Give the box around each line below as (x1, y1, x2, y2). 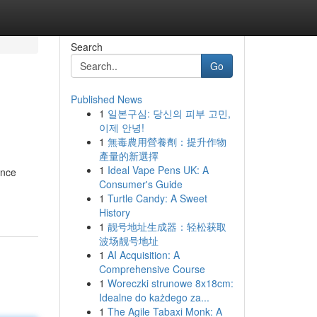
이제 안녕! (98, 120, 144, 134)
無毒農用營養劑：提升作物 (107, 134, 226, 149)
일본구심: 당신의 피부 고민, (107, 106, 231, 120)
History (98, 205, 130, 219)
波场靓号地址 (98, 234, 158, 248)
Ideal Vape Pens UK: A (107, 163, 209, 177)
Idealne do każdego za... (98, 290, 209, 304)
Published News (70, 92, 142, 106)
